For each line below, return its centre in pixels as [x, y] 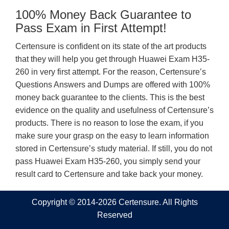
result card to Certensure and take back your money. [109, 174]
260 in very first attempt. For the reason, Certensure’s [111, 72]
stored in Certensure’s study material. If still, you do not [114, 148]
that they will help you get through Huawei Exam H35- [112, 59]
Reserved [114, 215]
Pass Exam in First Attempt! [91, 28]
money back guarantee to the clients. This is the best [110, 97]
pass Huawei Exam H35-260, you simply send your [108, 161]
